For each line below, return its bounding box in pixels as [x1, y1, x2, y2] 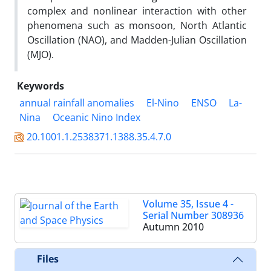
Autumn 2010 [143, 220, 204, 233]
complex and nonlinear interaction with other [27, 4, 247, 18]
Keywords [17, 79, 64, 93]
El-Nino [146, 96, 179, 109]
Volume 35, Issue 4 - [143, 197, 233, 211]
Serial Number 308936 [143, 208, 244, 222]
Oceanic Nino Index [53, 110, 140, 124]
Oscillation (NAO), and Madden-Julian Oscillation [27, 33, 247, 47]
